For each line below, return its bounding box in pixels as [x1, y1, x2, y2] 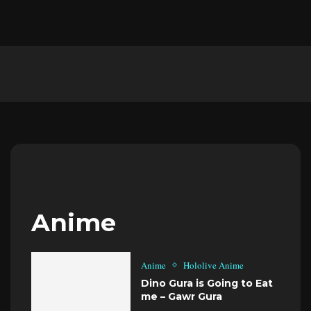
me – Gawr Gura [141, 289, 223, 303]
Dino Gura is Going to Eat [141, 276, 274, 289]
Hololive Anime [183, 258, 244, 271]
